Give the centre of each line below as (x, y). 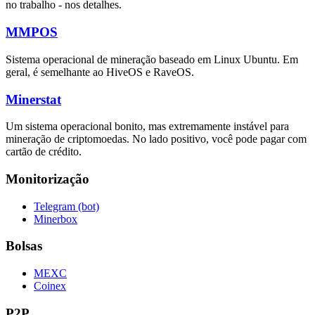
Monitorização (47, 179)
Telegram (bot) (66, 206)
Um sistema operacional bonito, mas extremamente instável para (147, 127)
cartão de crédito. (44, 152)
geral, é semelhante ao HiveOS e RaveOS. (100, 72)
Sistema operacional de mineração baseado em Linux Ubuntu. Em (152, 59)
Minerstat (33, 99)
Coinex (50, 286)
